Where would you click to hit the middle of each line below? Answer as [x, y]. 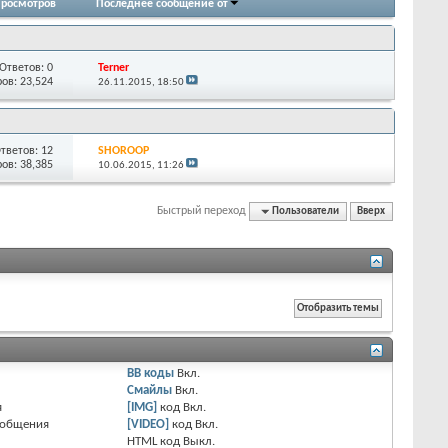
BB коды [151, 373]
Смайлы [150, 390]
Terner [113, 67]
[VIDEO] [148, 424]
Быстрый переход [202, 210]
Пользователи [306, 211]
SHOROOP [123, 150]
